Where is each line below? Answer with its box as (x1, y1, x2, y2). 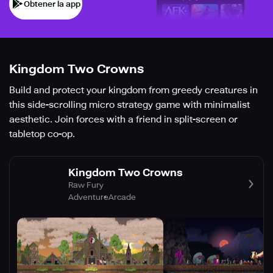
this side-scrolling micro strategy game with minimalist (9, 99, 250, 111)
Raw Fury (68, 180, 104, 190)
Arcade (108, 192, 136, 202)
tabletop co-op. (9, 129, 75, 140)
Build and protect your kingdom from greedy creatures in (9, 85, 258, 96)
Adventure (68, 192, 108, 202)
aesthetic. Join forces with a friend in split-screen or (9, 114, 238, 126)
